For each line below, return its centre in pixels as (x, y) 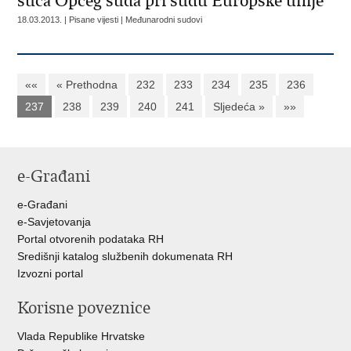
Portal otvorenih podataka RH (91, 239)
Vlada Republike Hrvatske (81, 336)
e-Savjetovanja (54, 222)
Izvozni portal (51, 273)
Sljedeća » (239, 107)
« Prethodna (87, 85)
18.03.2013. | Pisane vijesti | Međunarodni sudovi (110, 20)
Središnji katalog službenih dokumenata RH (125, 256)
